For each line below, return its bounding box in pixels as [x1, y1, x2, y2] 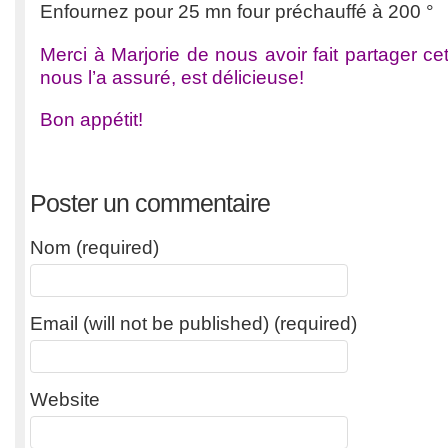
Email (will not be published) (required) [30, 312, 357, 334]
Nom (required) [30, 236, 159, 258]
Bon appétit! [40, 109, 143, 130]
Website [30, 388, 100, 410]
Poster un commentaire [30, 188, 270, 217]
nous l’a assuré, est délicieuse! [40, 66, 304, 88]
